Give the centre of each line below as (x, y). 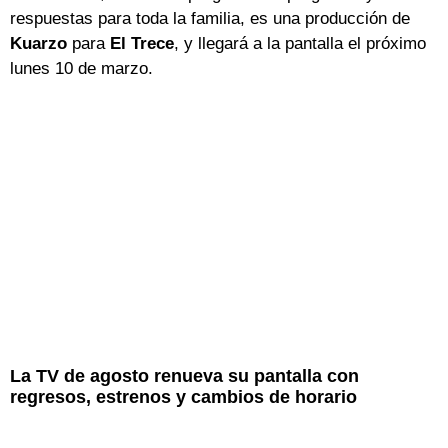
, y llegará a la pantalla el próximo (300, 44)
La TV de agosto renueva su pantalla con (184, 376)
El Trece (142, 44)
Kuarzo (38, 44)
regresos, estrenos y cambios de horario (183, 397)
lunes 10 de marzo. (81, 69)
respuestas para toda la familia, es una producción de (210, 19)
